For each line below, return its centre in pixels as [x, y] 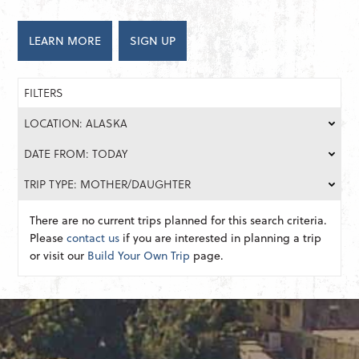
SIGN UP [153, 41]
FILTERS [44, 93]
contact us [93, 238]
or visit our [59, 256]
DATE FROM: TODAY [76, 154]
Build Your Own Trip [139, 256]
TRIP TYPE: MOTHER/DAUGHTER [108, 184]
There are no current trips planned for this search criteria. [179, 220]
